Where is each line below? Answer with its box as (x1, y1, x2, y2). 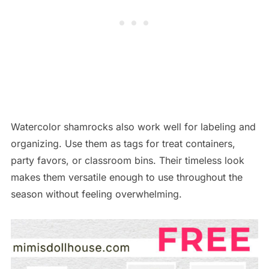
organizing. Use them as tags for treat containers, (10, 137, 235, 150)
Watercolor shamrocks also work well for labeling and (10, 120, 256, 133)
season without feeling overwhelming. (10, 187, 182, 200)
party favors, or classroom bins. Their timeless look (10, 154, 244, 166)
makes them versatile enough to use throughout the (10, 171, 243, 183)
